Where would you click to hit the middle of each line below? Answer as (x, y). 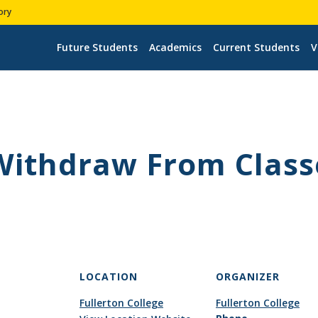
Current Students (256, 47)
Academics (175, 47)
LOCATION (109, 276)
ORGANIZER (248, 276)
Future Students (97, 47)
